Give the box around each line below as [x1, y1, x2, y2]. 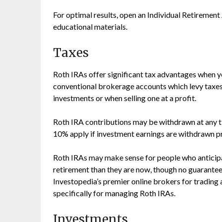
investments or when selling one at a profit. [53, 93, 196, 103]
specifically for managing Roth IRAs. [53, 188, 175, 198]
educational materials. [53, 22, 127, 31]
